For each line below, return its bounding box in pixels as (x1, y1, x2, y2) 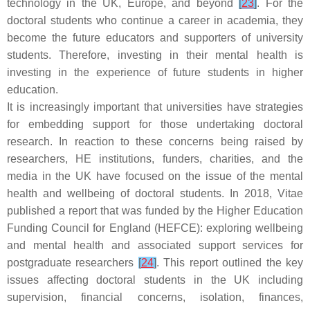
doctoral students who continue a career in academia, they (7, 15, 303, 26)
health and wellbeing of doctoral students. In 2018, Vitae (7, 188, 303, 199)
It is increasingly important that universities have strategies (7, 101, 303, 113)
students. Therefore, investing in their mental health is (7, 49, 303, 61)
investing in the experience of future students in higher (7, 66, 303, 78)
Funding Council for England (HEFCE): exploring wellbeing (7, 222, 303, 234)
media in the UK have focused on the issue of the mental (7, 170, 303, 182)
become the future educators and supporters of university (7, 32, 303, 44)
